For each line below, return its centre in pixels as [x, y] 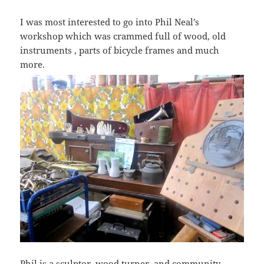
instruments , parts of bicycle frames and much [120, 50]
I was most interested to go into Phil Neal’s [110, 22]
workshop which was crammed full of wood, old [123, 36]
